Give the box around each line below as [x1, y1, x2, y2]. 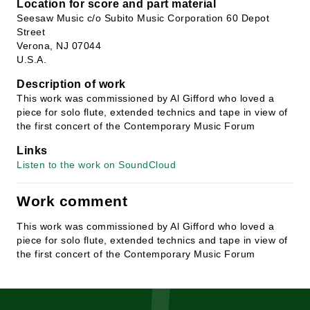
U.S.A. [17, 54, 46, 65]
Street [17, 26, 45, 37]
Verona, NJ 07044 [17, 40, 101, 51]
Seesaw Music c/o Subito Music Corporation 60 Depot [17, 12, 269, 24]
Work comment [17, 193, 127, 209]
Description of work [17, 78, 126, 90]
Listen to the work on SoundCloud [17, 159, 176, 170]
